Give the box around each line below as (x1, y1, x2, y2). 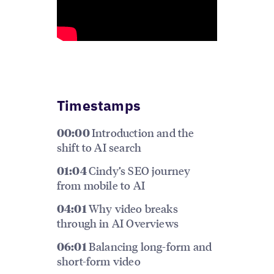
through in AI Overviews (56, 215, 179, 230)
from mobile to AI (56, 177, 145, 192)
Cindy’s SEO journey (88, 163, 191, 177)
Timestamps (56, 96, 141, 115)
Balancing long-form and (88, 239, 212, 253)
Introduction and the (91, 125, 194, 140)
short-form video (56, 253, 141, 268)
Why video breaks (88, 201, 178, 215)
